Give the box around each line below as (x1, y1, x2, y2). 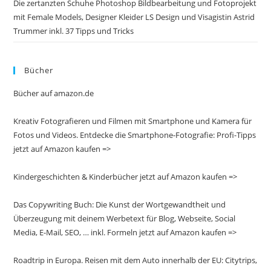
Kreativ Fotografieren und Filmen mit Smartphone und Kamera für (13, 115, 252, 126)
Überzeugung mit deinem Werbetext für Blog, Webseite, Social (13, 212, 236, 224)
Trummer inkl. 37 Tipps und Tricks (13, 25, 134, 36)
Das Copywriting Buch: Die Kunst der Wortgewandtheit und (13, 198, 226, 210)
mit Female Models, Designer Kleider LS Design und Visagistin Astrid (13, 11, 255, 22)
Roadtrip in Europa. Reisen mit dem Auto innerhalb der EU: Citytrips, (13, 254, 258, 266)
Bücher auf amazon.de (13, 87, 94, 99)
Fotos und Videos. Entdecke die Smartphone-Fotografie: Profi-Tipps (13, 129, 256, 140)
